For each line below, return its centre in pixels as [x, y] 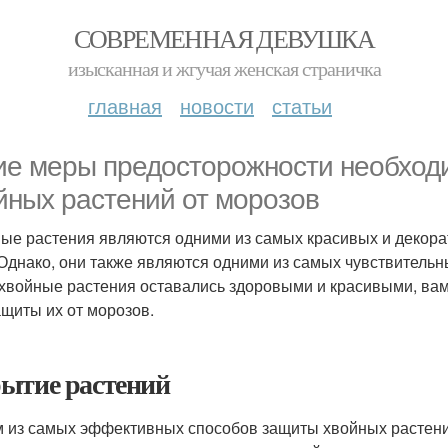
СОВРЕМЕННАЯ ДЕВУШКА [224, 38]
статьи [302, 105]
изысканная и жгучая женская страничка [224, 68]
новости [217, 105]
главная [125, 105]
